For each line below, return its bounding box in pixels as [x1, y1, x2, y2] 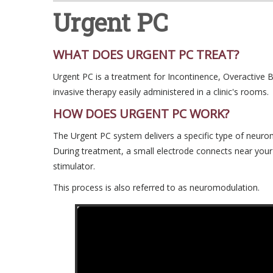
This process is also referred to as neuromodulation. [53, 182, 260, 193]
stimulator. [53, 160, 95, 172]
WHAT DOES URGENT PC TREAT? [53, 46, 239, 63]
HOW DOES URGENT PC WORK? [53, 105, 229, 122]
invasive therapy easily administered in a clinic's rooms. [53, 86, 269, 97]
